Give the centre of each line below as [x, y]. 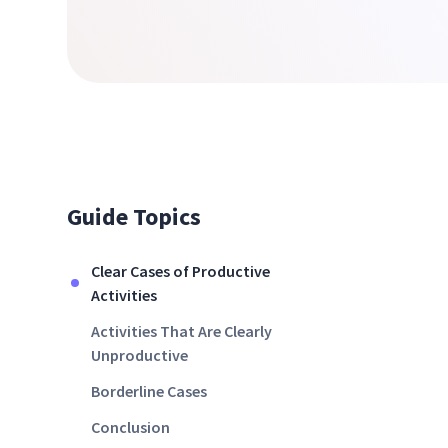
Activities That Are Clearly [182, 331]
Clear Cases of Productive [181, 271]
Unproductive [140, 355]
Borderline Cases [149, 391]
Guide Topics [134, 216]
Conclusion [131, 427]
